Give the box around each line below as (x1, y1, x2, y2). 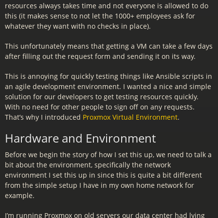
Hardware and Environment (5, 130, 156, 146)
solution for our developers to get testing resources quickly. (5, 92, 199, 101)
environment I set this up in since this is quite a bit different (5, 170, 202, 180)
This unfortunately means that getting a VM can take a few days (5, 41, 213, 51)
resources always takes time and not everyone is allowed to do (5, 1, 208, 10)
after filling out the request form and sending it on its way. (5, 52, 196, 61)
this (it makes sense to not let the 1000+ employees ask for (5, 11, 195, 20)
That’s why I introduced (5, 112, 83, 122)
